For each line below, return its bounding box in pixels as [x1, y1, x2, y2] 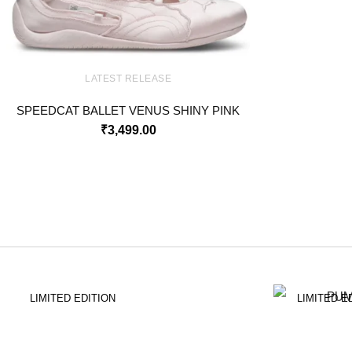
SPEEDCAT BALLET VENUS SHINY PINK [16, 104, 240, 118]
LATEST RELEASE [85, 73, 171, 85]
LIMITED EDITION [30, 292, 115, 305]
